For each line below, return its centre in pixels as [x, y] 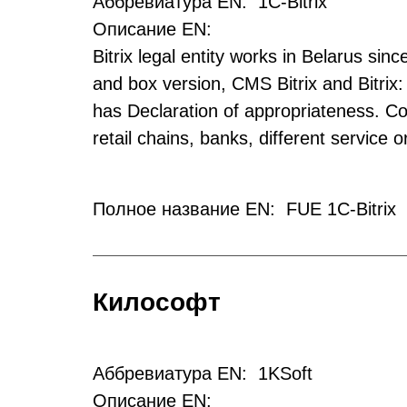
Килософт [157, 302]
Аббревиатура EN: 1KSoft [203, 373]
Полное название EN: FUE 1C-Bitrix [244, 209]
